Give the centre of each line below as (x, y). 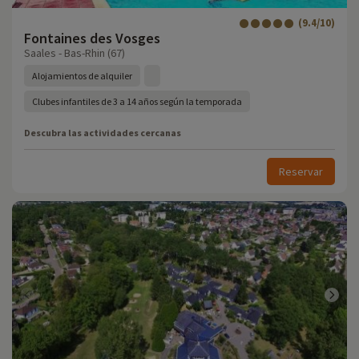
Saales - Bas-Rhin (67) (75, 53)
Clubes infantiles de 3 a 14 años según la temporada (137, 101)
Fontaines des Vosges (92, 38)
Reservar (301, 171)
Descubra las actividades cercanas (103, 133)
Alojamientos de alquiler (82, 76)
